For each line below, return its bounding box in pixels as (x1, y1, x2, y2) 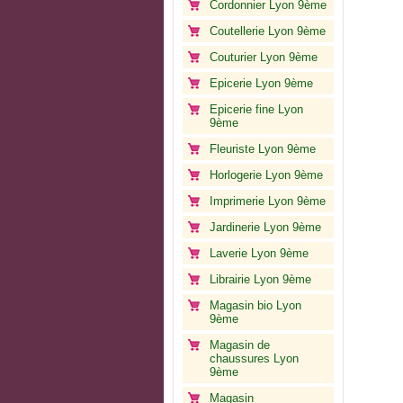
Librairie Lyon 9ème (210, 273, 311, 286)
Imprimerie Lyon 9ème (210, 194, 326, 208)
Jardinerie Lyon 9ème (210, 220, 321, 234)
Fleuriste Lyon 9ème (210, 142, 316, 156)
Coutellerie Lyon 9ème (210, 24, 326, 38)
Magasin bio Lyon (210, 299, 301, 312)
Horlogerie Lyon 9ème (210, 168, 323, 182)
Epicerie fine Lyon (210, 103, 303, 116)
